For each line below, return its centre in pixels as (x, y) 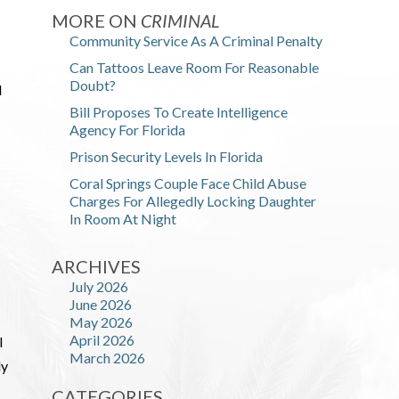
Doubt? (93, 85)
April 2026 (102, 340)
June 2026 (101, 304)
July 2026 (99, 286)
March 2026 (107, 358)
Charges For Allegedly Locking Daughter (193, 201)
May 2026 (101, 322)
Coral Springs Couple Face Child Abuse (188, 183)
